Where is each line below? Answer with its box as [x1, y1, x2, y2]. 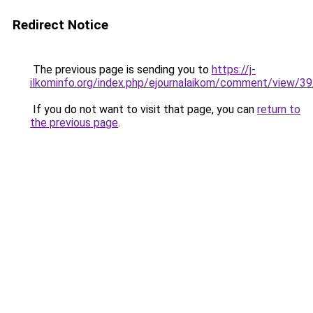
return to [257, 103, 300, 116]
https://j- [212, 63, 256, 76]
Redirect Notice [13, 17, 108, 33]
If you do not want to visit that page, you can [30, 103, 257, 116]
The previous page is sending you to [30, 63, 212, 76]
